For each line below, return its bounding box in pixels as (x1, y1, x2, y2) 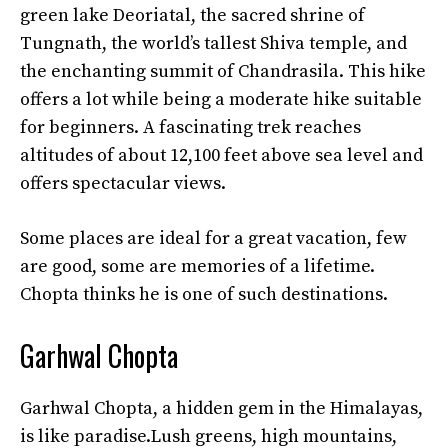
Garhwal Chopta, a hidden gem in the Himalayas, (20, 397, 423, 420)
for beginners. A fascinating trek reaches (20, 116, 361, 139)
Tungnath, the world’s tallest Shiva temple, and (20, 32, 407, 55)
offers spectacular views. (20, 172, 226, 195)
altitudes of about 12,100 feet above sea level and (20, 144, 423, 167)
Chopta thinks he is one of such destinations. (20, 283, 392, 306)
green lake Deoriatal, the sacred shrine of (20, 4, 365, 27)
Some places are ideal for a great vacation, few (20, 227, 407, 250)
